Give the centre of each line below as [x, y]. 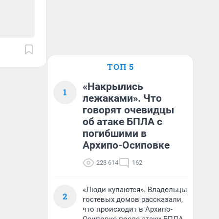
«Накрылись [113, 87]
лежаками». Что [122, 98]
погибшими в [115, 133]
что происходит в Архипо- [128, 209]
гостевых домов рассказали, [133, 199]
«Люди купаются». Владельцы [135, 190]
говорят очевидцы [128, 110]
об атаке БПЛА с [122, 122]
